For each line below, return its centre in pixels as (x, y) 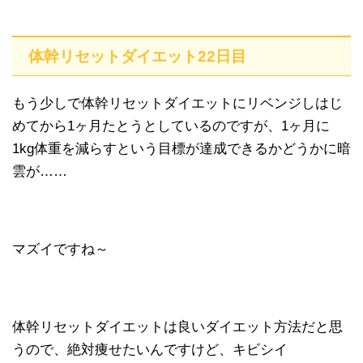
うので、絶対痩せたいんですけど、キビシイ (150, 349)
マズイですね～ (60, 249)
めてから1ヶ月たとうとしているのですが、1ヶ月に (171, 126)
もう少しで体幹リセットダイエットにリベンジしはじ (177, 103)
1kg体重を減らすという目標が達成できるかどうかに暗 (181, 148)
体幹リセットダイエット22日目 (137, 56)
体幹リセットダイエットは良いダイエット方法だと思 (177, 327)
